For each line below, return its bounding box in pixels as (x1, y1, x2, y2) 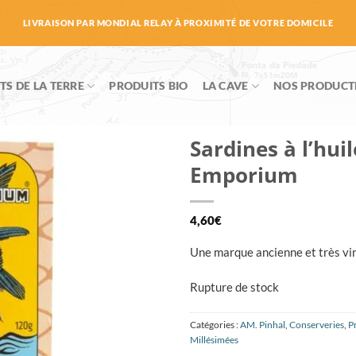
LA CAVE (202, 79, 249, 92)
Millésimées (190, 333, 238, 346)
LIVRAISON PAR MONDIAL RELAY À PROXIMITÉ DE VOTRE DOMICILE (22, 17, 334, 28)
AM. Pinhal (240, 318, 285, 331)
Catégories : (190, 318, 240, 331)
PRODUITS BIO (109, 79, 188, 92)
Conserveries (289, 318, 344, 331)
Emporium (190, 161, 298, 189)
